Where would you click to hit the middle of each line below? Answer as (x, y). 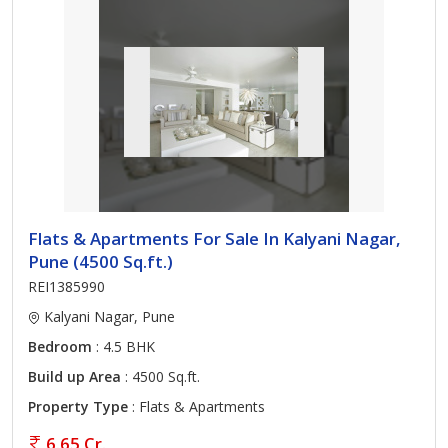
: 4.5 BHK (123, 346)
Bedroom (60, 346)
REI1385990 (66, 286)
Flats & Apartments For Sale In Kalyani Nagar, (214, 238)
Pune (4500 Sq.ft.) (100, 261)
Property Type (78, 406)
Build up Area (74, 376)
